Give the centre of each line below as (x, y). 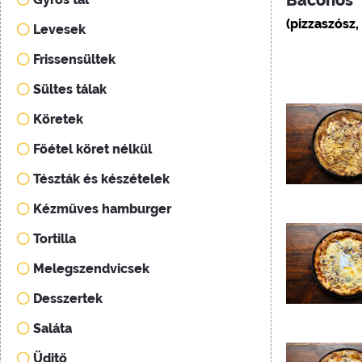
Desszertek (68, 299)
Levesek (59, 29)
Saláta (53, 328)
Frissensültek (74, 59)
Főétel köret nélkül (93, 149)
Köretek (58, 119)
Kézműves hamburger (102, 209)
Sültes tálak (70, 89)
